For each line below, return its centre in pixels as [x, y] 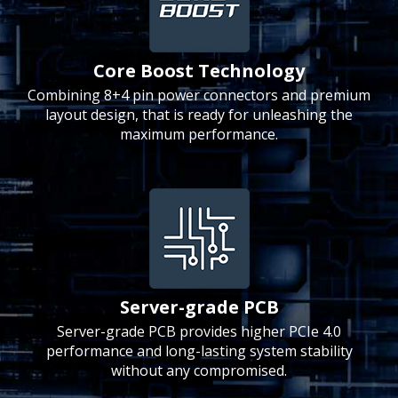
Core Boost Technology [199, 71]
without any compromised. [199, 370]
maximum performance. [199, 134]
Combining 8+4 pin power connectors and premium [199, 95]
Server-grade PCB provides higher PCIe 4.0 [199, 331]
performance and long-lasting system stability [199, 351]
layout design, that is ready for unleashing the [199, 115]
